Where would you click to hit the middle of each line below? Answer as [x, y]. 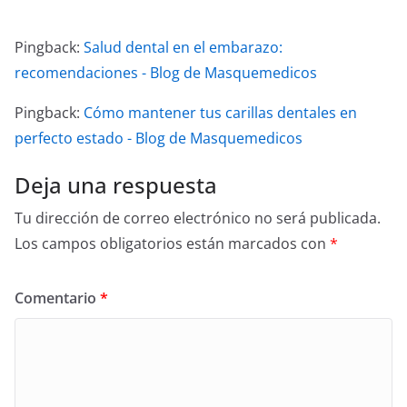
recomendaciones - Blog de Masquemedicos [166, 72]
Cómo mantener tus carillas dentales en [220, 112]
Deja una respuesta [116, 184]
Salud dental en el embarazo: [183, 47]
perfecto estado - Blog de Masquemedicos [159, 138]
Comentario [57, 298]
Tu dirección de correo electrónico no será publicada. [198, 218]
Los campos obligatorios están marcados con [172, 243]
